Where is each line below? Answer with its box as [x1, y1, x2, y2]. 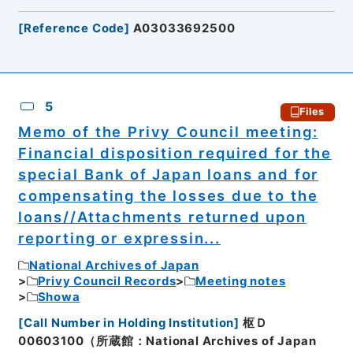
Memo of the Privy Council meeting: [17, 122, 318, 140]
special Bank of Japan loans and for [17, 165, 319, 183]
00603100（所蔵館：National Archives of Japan [17, 333, 317, 348]
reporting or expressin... [17, 229, 221, 247]
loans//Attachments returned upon [17, 207, 307, 225]
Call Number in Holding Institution [23, 315, 235, 330]
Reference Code [23, 21, 125, 36]
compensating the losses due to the [17, 186, 318, 204]
